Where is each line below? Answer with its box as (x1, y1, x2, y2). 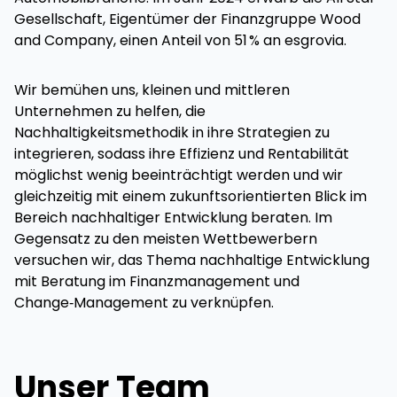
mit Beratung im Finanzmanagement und (14, 271, 300, 292)
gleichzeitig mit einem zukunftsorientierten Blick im (14, 186, 367, 207)
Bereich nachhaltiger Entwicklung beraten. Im (14, 207, 332, 229)
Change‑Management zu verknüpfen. (14, 292, 274, 314)
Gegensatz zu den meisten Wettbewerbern (14, 229, 317, 250)
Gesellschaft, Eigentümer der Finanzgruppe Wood (14, 9, 361, 30)
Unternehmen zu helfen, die (14, 101, 206, 122)
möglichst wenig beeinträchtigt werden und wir (14, 165, 343, 186)
